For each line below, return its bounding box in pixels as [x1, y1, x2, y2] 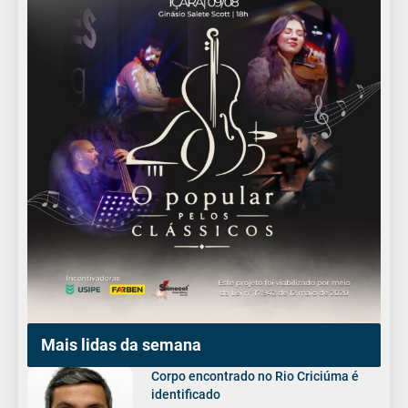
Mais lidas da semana [41, 334, 201, 354]
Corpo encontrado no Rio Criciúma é [151, 368, 360, 383]
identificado [151, 386, 221, 402]
